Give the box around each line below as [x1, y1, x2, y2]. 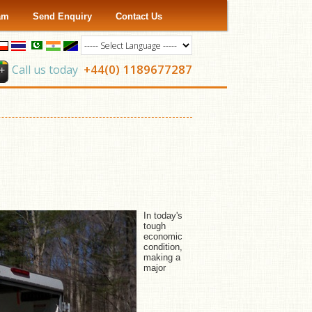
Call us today [12, 62, 78, 78]
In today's [143, 210, 182, 221]
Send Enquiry [32, 11, 92, 22]
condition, [143, 242, 182, 252]
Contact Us [115, 11, 162, 22]
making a [143, 252, 180, 263]
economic [143, 231, 182, 242]
